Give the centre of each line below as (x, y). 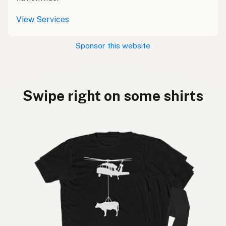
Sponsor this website (113, 45)
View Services (43, 19)
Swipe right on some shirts (113, 95)
